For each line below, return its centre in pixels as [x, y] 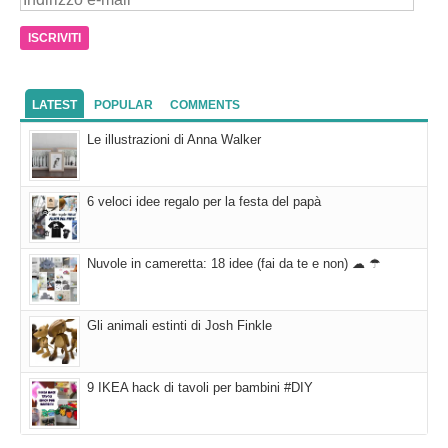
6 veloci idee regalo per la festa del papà [204, 202]
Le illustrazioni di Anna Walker [174, 140]
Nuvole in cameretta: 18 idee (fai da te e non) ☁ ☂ [234, 264]
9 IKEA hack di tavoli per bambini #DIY [200, 388]
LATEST [54, 105]
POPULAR [123, 105]
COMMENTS [205, 105]
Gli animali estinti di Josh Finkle [179, 326]
